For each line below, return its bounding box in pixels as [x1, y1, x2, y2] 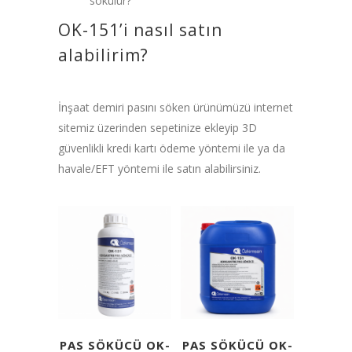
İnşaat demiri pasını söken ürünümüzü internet [58, 99, 293, 115]
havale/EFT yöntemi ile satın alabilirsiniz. [58, 160, 261, 176]
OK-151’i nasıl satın [58, 18, 222, 41]
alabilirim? [58, 43, 148, 66]
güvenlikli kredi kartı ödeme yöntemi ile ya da [58, 140, 285, 156]
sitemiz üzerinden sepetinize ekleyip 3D [58, 119, 257, 135]
